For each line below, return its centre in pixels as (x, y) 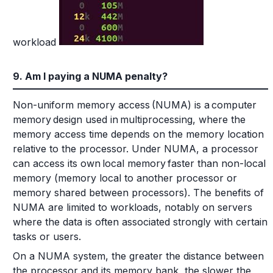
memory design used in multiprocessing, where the (129, 119)
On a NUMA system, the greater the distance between (138, 256)
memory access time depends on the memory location (138, 134)
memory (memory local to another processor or (125, 178)
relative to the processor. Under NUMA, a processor (136, 149)
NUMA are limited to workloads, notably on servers (133, 207)
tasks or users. (47, 236)
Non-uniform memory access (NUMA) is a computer (135, 105)
